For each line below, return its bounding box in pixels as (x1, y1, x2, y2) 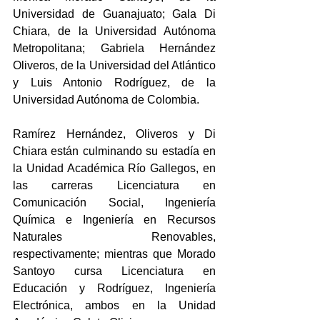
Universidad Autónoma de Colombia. (13, 93, 199, 106)
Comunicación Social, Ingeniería (13, 196, 216, 209)
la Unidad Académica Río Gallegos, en (13, 161, 216, 174)
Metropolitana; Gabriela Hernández (13, 41, 216, 54)
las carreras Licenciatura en (13, 179, 216, 191)
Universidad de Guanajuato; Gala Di (13, 7, 216, 20)
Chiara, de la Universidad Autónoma (13, 24, 216, 37)
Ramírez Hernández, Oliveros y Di (13, 127, 216, 140)
